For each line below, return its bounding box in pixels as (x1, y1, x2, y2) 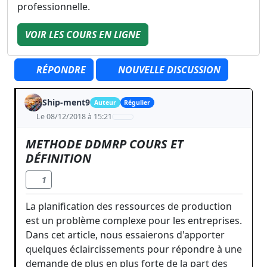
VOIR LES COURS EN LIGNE (25, 28, 141, 41)
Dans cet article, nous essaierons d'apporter (26, 228, 225, 241)
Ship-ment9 (42, 97, 90, 108)
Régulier (124, 98, 151, 107)
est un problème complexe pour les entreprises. (26, 214, 242, 227)
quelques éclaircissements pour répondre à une (26, 243, 242, 256)
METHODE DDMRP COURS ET (26, 136, 184, 152)
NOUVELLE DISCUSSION (116, 63, 221, 76)
